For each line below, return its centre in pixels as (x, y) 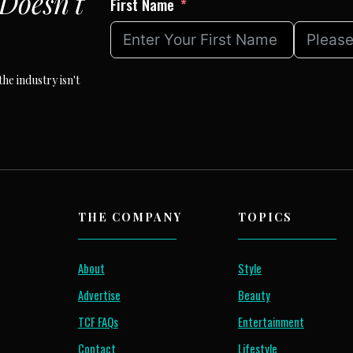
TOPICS (265, 217)
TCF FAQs (98, 322)
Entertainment (271, 322)
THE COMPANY (130, 217)
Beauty (254, 295)
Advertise (99, 295)
